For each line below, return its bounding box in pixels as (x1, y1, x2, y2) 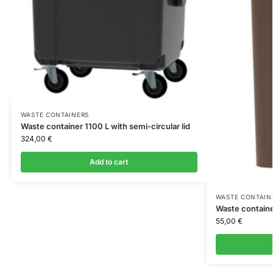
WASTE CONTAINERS (20, 110, 89, 118)
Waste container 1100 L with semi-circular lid (20, 121, 190, 131)
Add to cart (90, 157, 129, 166)
